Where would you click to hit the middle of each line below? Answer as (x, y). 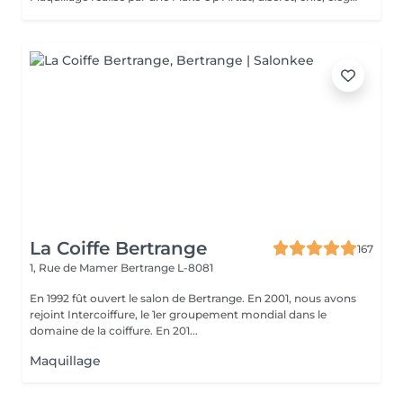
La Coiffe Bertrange (118, 248)
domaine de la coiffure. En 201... (114, 331)
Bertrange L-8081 (167, 268)
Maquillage (65, 361)
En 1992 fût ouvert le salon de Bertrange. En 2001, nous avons (177, 298)
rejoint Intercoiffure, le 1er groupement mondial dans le (178, 314)
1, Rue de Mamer (75, 268)
